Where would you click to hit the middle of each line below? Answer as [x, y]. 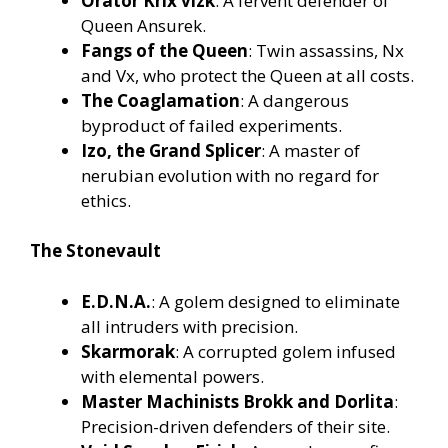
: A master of [310, 150]
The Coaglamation [160, 100]
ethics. [106, 200]
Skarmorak [128, 351]
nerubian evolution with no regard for [230, 175]
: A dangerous [294, 100]
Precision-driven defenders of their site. [235, 426]
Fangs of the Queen [164, 50]
